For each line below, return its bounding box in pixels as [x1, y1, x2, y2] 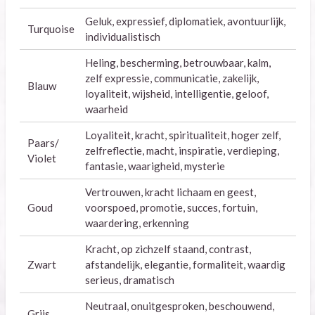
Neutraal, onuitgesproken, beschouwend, [85, 300, 274, 313]
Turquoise [27, 22, 75, 36]
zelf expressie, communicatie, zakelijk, [85, 72, 259, 85]
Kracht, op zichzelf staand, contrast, [85, 243, 251, 256]
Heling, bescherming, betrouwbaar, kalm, [85, 56, 271, 70]
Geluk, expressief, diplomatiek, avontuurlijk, [85, 15, 285, 28]
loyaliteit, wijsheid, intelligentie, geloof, [85, 87, 269, 101]
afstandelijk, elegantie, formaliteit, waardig [85, 258, 285, 271]
